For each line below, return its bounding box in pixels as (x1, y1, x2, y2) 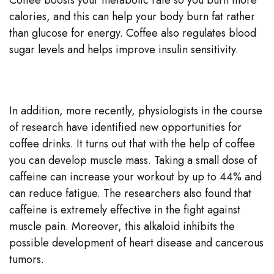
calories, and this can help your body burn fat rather (9, 8, 255, 24)
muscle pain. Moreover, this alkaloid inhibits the (9, 218, 235, 234)
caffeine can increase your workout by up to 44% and (9, 168, 262, 185)
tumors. (9, 251, 44, 267)
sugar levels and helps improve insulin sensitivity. (9, 41, 239, 57)
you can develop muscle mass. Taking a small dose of (9, 152, 257, 168)
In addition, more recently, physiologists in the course (9, 102, 262, 119)
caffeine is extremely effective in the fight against (9, 201, 240, 218)
